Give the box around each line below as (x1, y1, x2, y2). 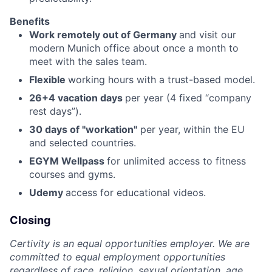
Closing (10, 213, 50, 226)
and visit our (179, 28, 236, 41)
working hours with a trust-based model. (68, 73, 255, 86)
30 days (29, 123, 70, 135)
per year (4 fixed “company (125, 91, 251, 104)
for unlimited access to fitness (107, 154, 246, 167)
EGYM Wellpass (29, 154, 107, 167)
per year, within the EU (137, 123, 245, 135)
